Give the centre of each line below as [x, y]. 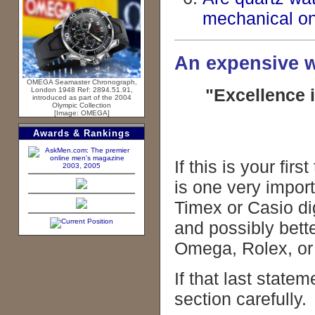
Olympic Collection [82, 105]
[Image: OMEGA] [82, 113]
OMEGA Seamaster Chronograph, [82, 82]
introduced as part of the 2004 [82, 98]
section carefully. [240, 299]
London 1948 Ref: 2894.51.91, [82, 90]
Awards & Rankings [82, 133]
